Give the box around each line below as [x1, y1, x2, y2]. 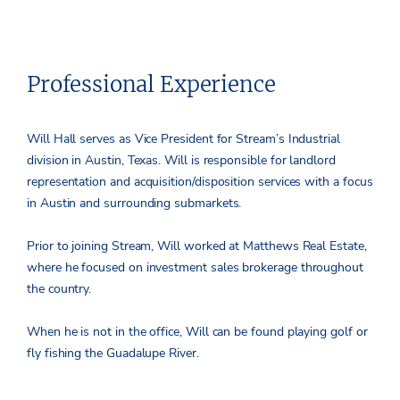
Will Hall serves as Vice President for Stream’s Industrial [27, 129, 340, 147]
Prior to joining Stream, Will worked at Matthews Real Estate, [27, 237, 367, 254]
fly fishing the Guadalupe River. [27, 344, 199, 362]
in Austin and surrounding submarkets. [27, 194, 242, 212]
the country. [27, 279, 92, 297]
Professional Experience [27, 70, 276, 98]
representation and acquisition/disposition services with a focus [27, 172, 373, 190]
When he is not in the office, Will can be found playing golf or [27, 322, 368, 340]
